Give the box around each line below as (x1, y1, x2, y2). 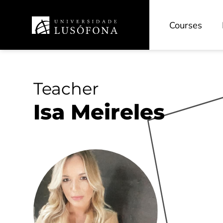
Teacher (33, 78, 99, 99)
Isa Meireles (33, 99, 165, 125)
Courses (169, 19, 202, 31)
